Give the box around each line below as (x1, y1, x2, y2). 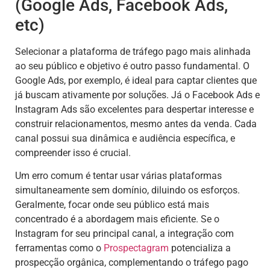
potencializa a (169, 242, 231, 254)
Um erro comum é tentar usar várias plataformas (15, 170, 222, 182)
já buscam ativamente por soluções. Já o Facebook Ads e (15, 89, 260, 101)
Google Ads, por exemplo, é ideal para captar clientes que (15, 74, 257, 86)
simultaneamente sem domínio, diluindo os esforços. (15, 184, 240, 196)
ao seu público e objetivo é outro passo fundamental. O (15, 60, 250, 72)
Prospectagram (104, 242, 169, 254)
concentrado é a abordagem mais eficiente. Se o (15, 213, 219, 225)
